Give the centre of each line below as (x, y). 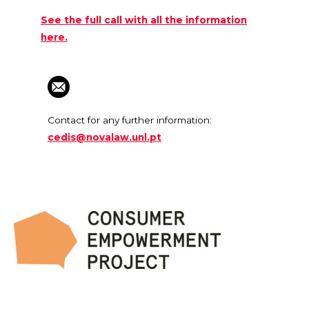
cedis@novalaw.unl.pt (104, 138)
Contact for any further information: (130, 120)
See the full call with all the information (144, 20)
